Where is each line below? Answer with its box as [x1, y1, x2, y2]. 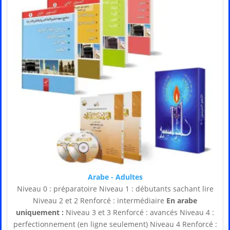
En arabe [166, 196, 197, 206]
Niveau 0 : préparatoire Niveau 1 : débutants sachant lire [16, 184, 214, 194]
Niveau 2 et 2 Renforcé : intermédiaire [33, 196, 166, 206]
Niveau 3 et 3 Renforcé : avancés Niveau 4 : [64, 207, 214, 218]
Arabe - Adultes [87, 172, 143, 182]
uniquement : [16, 207, 64, 218]
